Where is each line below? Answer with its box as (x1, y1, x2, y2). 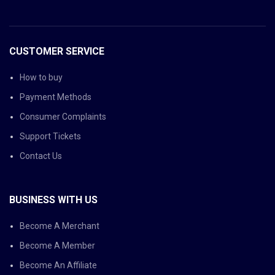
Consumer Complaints (20, 112, 106, 122)
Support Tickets (20, 131, 81, 141)
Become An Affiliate (20, 260, 97, 270)
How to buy (20, 72, 63, 82)
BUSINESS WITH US (9, 194, 98, 206)
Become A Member (20, 241, 95, 250)
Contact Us (20, 151, 62, 161)
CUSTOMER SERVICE (9, 45, 104, 57)
